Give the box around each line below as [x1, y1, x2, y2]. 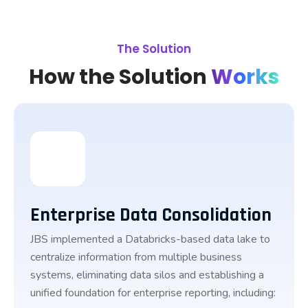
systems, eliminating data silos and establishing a [30, 267, 264, 283]
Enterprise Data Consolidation [30, 203, 272, 228]
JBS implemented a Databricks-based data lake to [30, 232, 270, 247]
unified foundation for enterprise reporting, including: [30, 285, 276, 300]
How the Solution [28, 63, 211, 91]
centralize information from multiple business [30, 250, 242, 265]
